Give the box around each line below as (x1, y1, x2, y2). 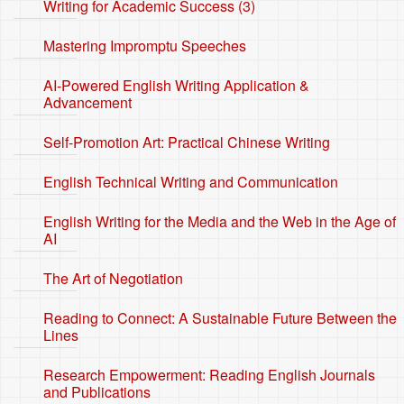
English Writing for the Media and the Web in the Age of (43, 211, 396, 232)
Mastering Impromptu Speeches (43, 35, 246, 56)
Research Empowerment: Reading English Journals (43, 364, 375, 385)
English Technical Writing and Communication (43, 171, 338, 192)
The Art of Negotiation (43, 268, 183, 289)
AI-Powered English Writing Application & (43, 75, 309, 96)
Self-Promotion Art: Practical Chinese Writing (43, 132, 330, 152)
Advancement (43, 92, 132, 113)
